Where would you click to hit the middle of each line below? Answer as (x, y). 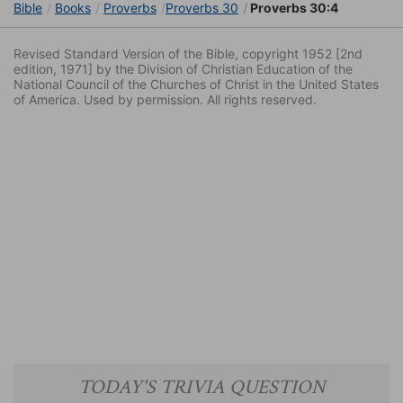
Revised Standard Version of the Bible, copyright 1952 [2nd (188, 54)
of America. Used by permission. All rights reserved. (165, 100)
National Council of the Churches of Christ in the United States (196, 85)
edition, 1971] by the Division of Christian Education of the (183, 69)
